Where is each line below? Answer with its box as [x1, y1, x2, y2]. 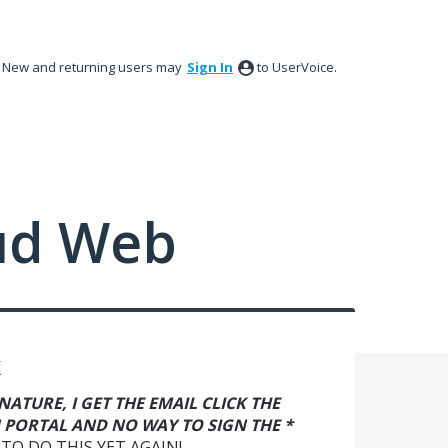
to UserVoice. [257, 58, 337, 76]
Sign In [187, 58, 233, 76]
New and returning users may [2, 58, 185, 76]
